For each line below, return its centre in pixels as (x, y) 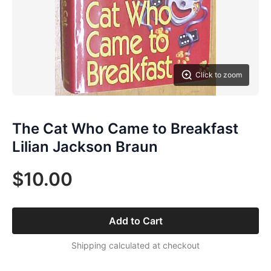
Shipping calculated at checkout (135, 245)
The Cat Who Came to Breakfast (125, 129)
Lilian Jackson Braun (85, 147)
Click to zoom (219, 75)
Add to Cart (135, 221)
